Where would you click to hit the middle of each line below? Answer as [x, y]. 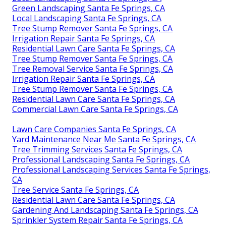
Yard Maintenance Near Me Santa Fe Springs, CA [104, 139]
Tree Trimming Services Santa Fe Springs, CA [97, 149]
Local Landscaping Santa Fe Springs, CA [87, 18]
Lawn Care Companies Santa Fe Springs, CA [94, 129]
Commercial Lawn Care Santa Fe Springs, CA [95, 109]
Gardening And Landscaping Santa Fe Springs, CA [105, 210]
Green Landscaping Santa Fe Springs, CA [89, 8]
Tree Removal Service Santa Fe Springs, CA [93, 68]
